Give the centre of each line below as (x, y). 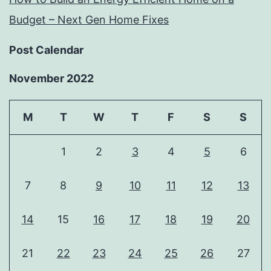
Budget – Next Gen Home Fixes (89, 20)
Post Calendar (46, 50)
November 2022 (51, 79)
